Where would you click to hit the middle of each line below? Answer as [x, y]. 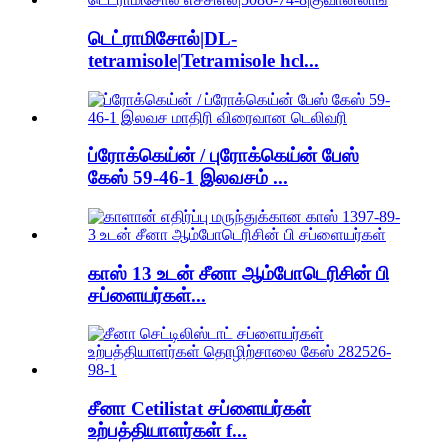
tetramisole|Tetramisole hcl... [203, 60]
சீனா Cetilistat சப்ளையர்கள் [199, 409]
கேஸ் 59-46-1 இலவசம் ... [188, 178]
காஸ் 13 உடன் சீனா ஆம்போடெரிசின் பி [238, 273]
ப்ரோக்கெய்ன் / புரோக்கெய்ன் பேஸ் [223, 156]
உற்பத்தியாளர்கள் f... [167, 431]
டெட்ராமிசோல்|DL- [162, 38]
